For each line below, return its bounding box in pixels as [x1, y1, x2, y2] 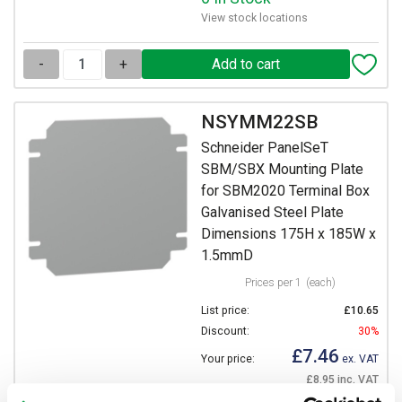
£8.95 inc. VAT [306, 372, 379, 386]
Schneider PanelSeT [201, 138, 328, 156]
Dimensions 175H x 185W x [201, 224, 376, 242]
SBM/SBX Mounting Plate [201, 160, 363, 178]
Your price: [201, 352, 255, 365]
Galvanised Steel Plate [201, 203, 344, 221]
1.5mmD [201, 246, 253, 264]
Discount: [201, 324, 249, 337]
